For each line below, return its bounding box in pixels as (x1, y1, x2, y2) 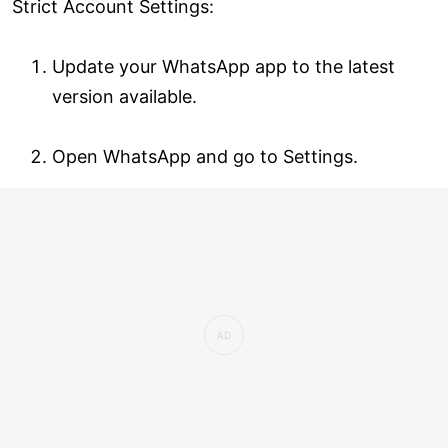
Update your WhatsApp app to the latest (52, 55, 395, 77)
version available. (52, 85, 197, 107)
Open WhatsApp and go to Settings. (52, 145, 358, 167)
